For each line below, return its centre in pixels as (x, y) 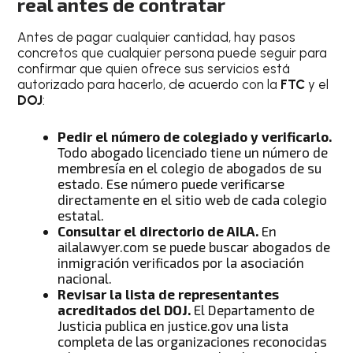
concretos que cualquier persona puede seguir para (173, 53)
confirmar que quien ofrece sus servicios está (154, 69)
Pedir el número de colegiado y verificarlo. (195, 136)
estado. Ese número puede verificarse (171, 183)
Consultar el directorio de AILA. (158, 230)
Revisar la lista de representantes (169, 294)
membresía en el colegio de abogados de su (190, 167)
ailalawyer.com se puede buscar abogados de (194, 246)
